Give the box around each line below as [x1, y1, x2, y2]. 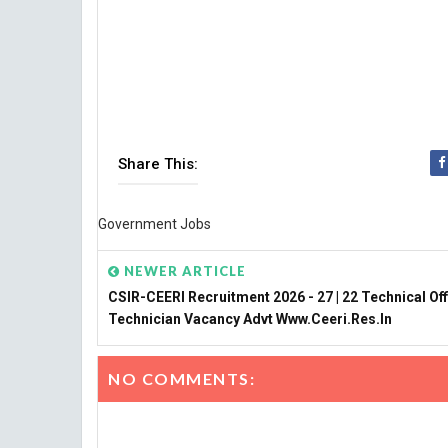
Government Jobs [98, 216, 211, 232]
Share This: [118, 155, 198, 173]
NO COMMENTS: [108, 369, 255, 388]
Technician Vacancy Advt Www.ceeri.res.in [108, 311, 392, 327]
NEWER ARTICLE [120, 263, 246, 279]
